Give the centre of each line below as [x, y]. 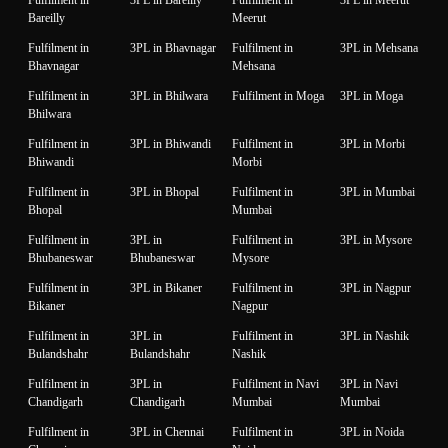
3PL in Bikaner [166, 287]
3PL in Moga [371, 95]
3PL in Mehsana [379, 47]
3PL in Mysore [376, 239]
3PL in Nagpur [375, 287]
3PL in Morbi [372, 143]
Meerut [249, 17]
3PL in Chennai [167, 431]
